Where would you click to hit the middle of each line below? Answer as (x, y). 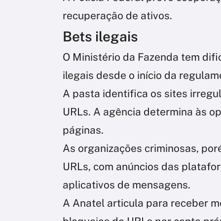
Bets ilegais (100, 36)
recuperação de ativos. (117, 15)
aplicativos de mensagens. (127, 184)
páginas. (83, 130)
